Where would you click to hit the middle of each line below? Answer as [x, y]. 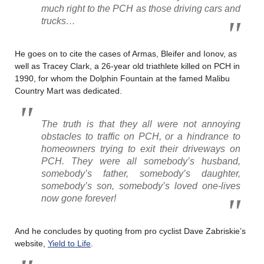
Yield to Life [69, 243]
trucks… [58, 21]
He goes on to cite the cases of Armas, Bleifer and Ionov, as [126, 53]
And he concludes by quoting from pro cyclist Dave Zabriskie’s [130, 231]
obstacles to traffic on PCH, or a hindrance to [141, 136]
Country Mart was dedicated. [68, 90]
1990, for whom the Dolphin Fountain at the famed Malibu [122, 78]
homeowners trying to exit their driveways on [141, 148]
